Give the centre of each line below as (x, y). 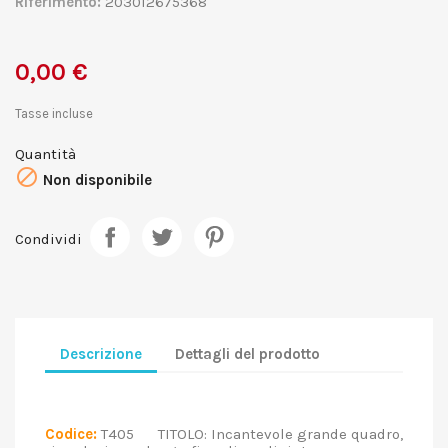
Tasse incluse (54, 113)
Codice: (71, 434)
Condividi (48, 238)
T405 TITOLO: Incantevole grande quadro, (250, 434)
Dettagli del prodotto (248, 353)
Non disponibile (95, 179)
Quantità (45, 154)
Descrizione (101, 353)
